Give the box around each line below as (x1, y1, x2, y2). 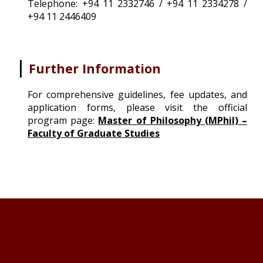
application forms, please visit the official (28, 100, 247, 114)
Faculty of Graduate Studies (28, 126, 160, 140)
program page (28, 113, 93, 127)
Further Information (29, 59, 161, 77)
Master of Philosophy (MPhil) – (98, 113, 247, 127)
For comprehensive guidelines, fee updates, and (28, 87, 247, 101)
